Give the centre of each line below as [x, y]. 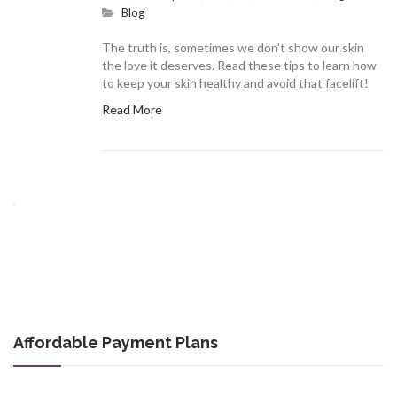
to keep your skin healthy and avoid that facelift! [235, 83]
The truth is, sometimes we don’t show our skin [233, 48]
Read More [132, 110]
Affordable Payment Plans [116, 343]
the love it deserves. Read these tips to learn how [239, 66]
